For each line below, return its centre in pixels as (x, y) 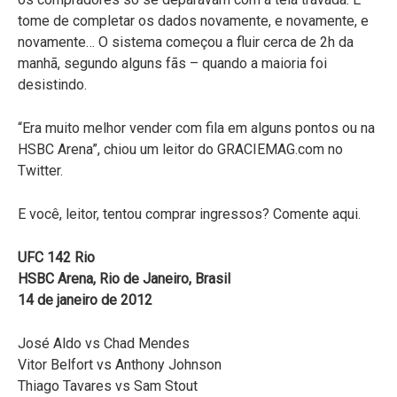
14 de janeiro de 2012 (85, 300)
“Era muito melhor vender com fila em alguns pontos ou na (196, 128)
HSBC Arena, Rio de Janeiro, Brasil (124, 278)
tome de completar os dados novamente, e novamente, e (193, 20)
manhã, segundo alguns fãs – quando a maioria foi (172, 63)
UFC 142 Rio (56, 257)
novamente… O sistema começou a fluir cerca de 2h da (186, 42)
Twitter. (40, 170)
